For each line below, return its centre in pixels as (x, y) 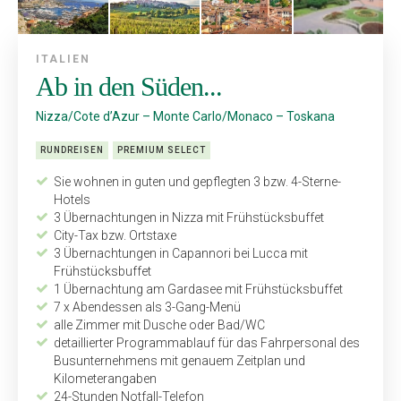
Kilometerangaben (105, 378)
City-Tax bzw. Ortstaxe (115, 235)
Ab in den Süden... (129, 86)
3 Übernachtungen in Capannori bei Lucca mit (181, 253)
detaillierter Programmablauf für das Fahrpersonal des (207, 342)
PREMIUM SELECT (162, 149)
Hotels (72, 199)
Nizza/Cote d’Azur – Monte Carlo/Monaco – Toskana (185, 116)
